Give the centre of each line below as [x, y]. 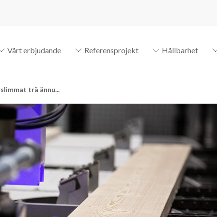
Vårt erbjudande [34, 50]
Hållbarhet [180, 50]
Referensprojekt [111, 50]
